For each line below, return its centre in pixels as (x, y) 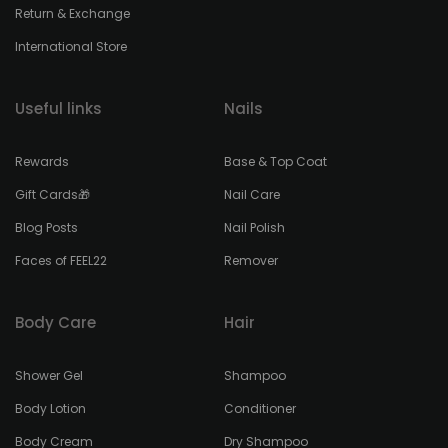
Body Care (55, 322)
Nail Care (252, 194)
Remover (251, 260)
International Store (71, 46)
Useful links (58, 108)
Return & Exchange (72, 13)
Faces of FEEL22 (61, 260)
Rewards (42, 161)
